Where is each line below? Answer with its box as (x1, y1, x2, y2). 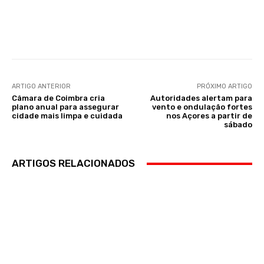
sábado (223, 120, 252, 130)
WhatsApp (118, 25, 153, 34)
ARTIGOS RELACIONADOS (12, 157, 135, 170)
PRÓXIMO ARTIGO (196, 82, 252, 91)
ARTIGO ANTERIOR (12, 82, 71, 91)
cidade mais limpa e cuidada (12, 111, 123, 121)
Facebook (41, 25, 73, 34)
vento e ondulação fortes (151, 103, 252, 112)
